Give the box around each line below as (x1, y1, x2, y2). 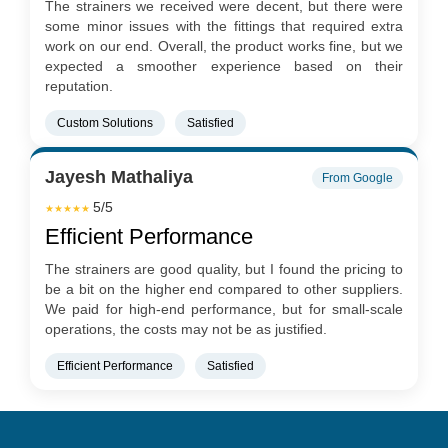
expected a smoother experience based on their (45, 57, 403, 74)
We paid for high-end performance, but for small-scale (45, 300, 403, 317)
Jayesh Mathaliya (45, 167, 193, 188)
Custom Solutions (57, 115, 153, 130)
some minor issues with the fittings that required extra (45, 17, 403, 34)
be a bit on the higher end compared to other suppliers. (45, 280, 403, 297)
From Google (322, 170, 393, 185)
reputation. (45, 77, 113, 94)
